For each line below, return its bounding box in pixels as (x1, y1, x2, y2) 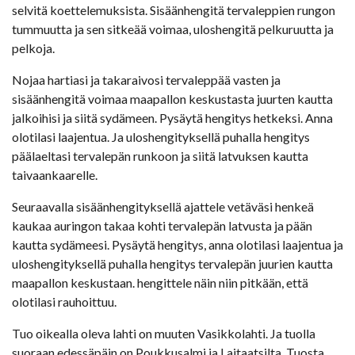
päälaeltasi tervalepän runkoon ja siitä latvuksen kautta (12, 147, 308, 163)
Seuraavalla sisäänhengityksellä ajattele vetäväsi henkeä (12, 198, 314, 214)
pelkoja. (12, 40, 55, 55)
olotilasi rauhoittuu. (12, 293, 116, 309)
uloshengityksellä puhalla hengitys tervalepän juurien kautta (12, 255, 333, 271)
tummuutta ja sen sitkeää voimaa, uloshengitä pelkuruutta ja (12, 21, 334, 36)
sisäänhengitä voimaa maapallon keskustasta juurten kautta (12, 90, 333, 106)
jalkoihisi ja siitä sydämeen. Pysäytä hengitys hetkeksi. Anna (12, 109, 333, 125)
